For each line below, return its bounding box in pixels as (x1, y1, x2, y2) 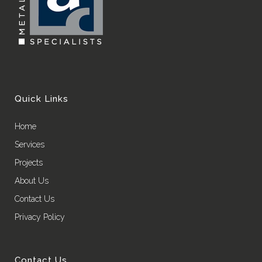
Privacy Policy (15, 212, 65, 222)
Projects (15, 158, 43, 168)
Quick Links (15, 94, 68, 105)
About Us (15, 176, 49, 186)
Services (15, 140, 44, 150)
